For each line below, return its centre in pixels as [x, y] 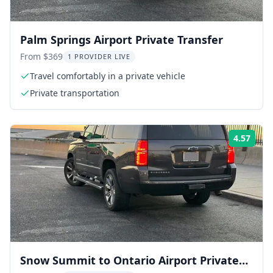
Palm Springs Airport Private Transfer [122, 39]
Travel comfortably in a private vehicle [108, 76]
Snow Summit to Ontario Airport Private [129, 260]
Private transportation [75, 93]
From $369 [41, 56]
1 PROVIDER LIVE [99, 56]
